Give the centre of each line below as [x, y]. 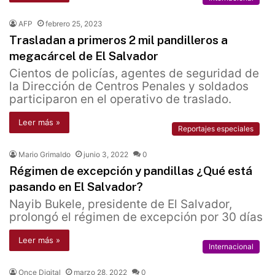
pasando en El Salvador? [76, 187]
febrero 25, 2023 [74, 24]
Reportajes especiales [216, 129]
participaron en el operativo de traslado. [120, 99]
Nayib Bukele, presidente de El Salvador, [121, 204]
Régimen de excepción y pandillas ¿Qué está [131, 171]
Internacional [231, 247]
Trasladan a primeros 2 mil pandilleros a [118, 40]
